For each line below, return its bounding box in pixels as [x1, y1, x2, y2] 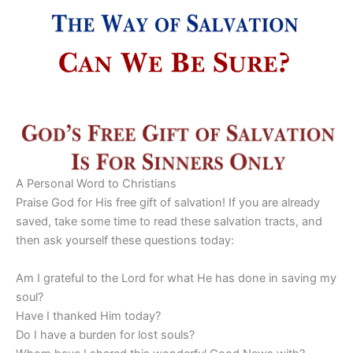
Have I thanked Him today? [16, 308, 161, 323]
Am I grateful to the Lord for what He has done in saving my [16, 270, 336, 285]
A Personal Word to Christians [16, 176, 176, 191]
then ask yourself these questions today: [16, 233, 234, 248]
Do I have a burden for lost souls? [16, 327, 195, 342]
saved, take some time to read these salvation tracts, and [16, 214, 322, 229]
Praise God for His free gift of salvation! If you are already [16, 195, 320, 210]
